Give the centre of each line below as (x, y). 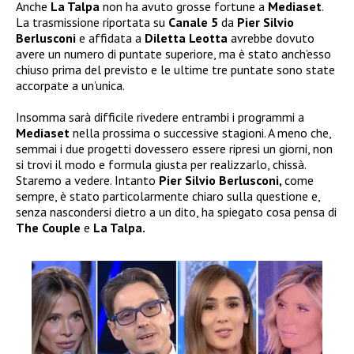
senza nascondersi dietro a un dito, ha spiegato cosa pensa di (176, 211)
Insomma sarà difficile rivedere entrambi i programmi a (160, 117)
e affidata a (110, 38)
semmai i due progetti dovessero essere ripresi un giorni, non (174, 148)
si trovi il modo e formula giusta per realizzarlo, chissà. (161, 164)
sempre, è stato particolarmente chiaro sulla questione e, (168, 196)
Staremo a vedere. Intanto (87, 180)
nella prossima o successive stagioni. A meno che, (200, 132)
